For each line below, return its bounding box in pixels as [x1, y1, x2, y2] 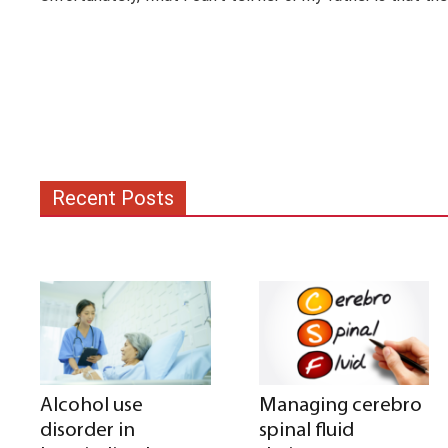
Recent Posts [52, 185, 174, 210]
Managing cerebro [258, 394, 422, 416]
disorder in [40, 419, 135, 441]
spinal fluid [258, 419, 354, 441]
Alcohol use [40, 394, 143, 416]
